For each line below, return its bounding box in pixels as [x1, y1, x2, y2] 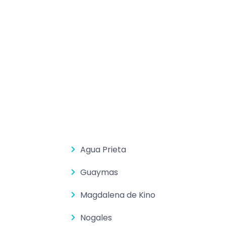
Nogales [80, 212, 112, 224]
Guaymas [80, 166, 119, 179]
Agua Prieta [80, 144, 127, 156]
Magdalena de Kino [80, 189, 156, 201]
